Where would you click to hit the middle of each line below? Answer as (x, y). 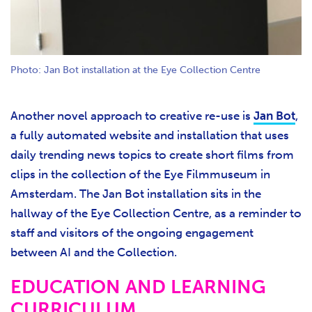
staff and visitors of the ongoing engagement (132, 232)
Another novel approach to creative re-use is (132, 115)
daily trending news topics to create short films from (152, 154)
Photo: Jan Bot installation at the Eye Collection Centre (135, 70)
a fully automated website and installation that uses (150, 135)
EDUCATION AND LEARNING (138, 287)
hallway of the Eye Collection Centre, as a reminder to (156, 213)
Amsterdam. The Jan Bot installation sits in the (136, 193)
